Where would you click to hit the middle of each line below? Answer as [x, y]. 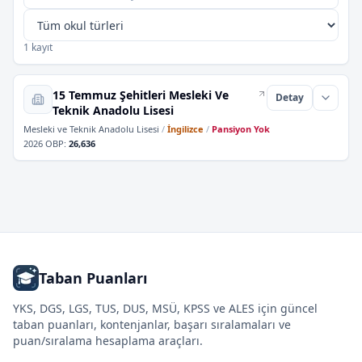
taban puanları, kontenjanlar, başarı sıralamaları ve [152, 324]
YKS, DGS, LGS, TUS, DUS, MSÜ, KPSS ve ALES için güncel [165, 308]
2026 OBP [44, 143]
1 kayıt [38, 47]
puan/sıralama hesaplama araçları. [108, 341]
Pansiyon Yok [241, 129]
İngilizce [185, 129]
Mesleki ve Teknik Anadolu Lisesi [91, 129]
